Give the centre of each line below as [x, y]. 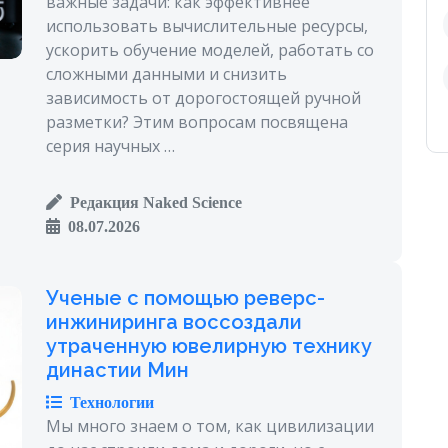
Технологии [108, 401]
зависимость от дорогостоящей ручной [203, 97]
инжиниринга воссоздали [174, 321]
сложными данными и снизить [166, 73]
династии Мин [117, 369]
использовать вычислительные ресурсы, [207, 25]
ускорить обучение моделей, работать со [210, 49]
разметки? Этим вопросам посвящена [197, 121]
